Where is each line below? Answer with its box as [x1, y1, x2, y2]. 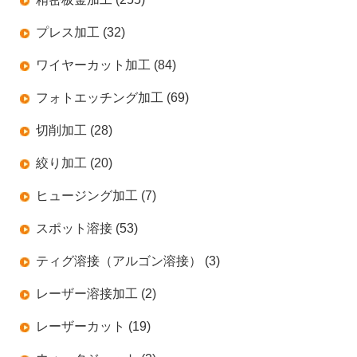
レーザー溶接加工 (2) [35, 286, 156, 300]
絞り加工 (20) [35, 155, 112, 170]
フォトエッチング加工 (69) [35, 90, 189, 104]
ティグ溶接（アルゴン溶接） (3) [35, 253, 220, 268]
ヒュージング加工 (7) [35, 188, 156, 202]
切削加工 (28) [35, 123, 112, 137]
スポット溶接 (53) [35, 221, 138, 235]
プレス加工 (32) [35, 25, 125, 39]
